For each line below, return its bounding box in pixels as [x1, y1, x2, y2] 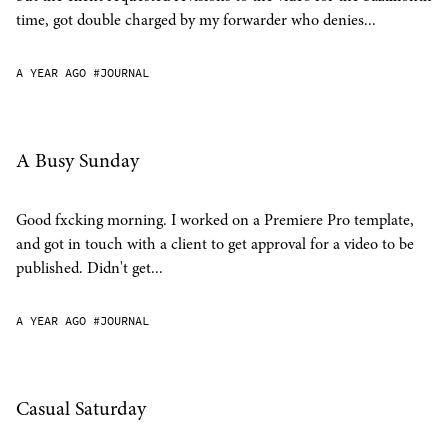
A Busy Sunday [16, 147, 139, 174]
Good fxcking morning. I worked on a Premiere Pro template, [16, 209, 414, 231]
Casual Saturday [16, 395, 146, 422]
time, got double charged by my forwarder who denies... [16, 9, 376, 31]
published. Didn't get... [16, 257, 163, 279]
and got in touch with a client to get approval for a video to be [16, 233, 414, 255]
